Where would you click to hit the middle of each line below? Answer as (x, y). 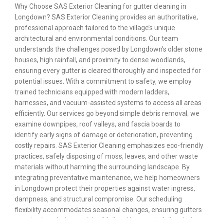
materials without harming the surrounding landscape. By (102, 167)
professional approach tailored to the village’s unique (95, 28)
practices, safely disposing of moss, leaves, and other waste (106, 156)
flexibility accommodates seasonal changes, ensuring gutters (108, 210)
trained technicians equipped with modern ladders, (92, 92)
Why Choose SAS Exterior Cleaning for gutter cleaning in (100, 7)
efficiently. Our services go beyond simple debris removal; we (107, 114)
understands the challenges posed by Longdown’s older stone (109, 49)
